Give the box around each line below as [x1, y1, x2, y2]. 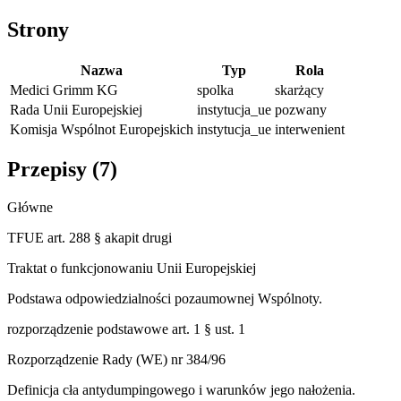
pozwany [275, 101, 327, 117]
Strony [7, 17, 69, 41]
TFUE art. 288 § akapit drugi [7, 230, 172, 246]
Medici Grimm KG [10, 81, 118, 98]
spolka [197, 81, 234, 98]
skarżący [275, 81, 324, 98]
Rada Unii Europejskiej [10, 101, 142, 117]
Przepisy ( [7, 158, 99, 182]
